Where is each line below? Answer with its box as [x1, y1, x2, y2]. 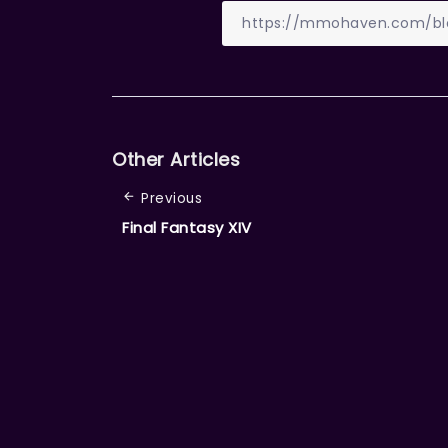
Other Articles [112, 146, 240, 172]
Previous [141, 188, 202, 208]
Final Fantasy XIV [122, 216, 252, 238]
